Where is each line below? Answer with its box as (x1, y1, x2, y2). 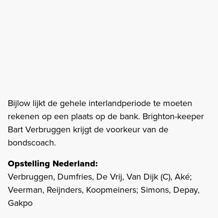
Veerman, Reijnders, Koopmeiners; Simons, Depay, (8, 183, 200, 196)
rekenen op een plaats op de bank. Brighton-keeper (8, 109, 204, 123)
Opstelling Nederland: (8, 157, 98, 170)
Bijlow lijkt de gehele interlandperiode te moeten (8, 96, 192, 109)
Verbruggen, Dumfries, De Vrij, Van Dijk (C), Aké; (8, 170, 192, 183)
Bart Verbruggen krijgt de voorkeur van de (8, 123, 168, 136)
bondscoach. (8, 136, 58, 149)
